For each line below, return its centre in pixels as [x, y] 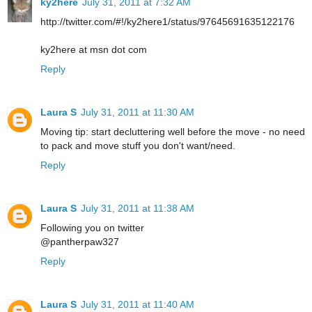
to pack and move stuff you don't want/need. [138, 146]
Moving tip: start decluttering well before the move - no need [173, 132]
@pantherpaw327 [80, 242]
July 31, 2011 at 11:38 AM [138, 209]
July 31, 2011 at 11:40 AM [138, 305]
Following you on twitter [92, 228]
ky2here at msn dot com [94, 50]
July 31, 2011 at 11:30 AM [138, 112]
